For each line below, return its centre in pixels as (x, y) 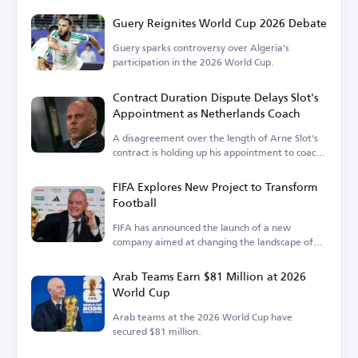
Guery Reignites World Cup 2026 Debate (220, 23)
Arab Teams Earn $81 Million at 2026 (209, 276)
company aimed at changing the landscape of (213, 242)
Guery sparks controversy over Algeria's (201, 48)
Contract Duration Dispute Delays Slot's (215, 97)
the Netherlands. (151, 167)
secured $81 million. (157, 332)
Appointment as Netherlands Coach (207, 113)
